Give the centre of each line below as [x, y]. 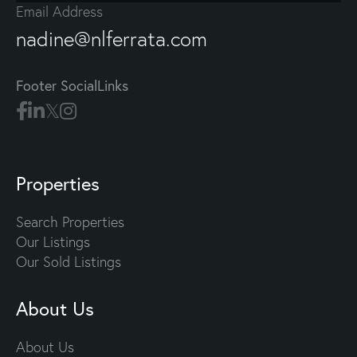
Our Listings [53, 242]
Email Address [59, 12]
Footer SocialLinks [72, 86]
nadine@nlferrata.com [112, 39]
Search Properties [70, 222]
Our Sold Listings [69, 262]
